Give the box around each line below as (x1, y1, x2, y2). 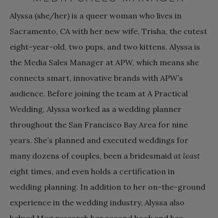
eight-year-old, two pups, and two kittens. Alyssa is (10, 41, 200, 52)
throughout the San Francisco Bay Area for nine (10, 119, 188, 129)
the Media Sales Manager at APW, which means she (10, 57, 199, 67)
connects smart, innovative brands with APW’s (10, 73, 183, 83)
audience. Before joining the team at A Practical (10, 88, 188, 98)
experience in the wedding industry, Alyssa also (10, 197, 184, 207)
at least (174, 150, 200, 161)
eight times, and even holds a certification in (10, 166, 175, 176)
